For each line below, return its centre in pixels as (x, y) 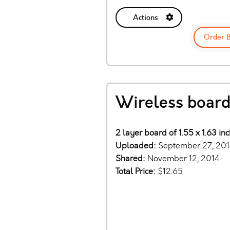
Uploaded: (137, 145)
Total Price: (137, 171)
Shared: (131, 158)
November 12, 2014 (183, 158)
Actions (145, 18)
